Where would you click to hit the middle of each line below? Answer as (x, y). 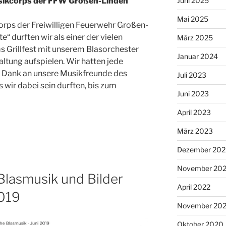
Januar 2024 (197, 56)
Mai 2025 (192, 19)
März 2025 (195, 37)
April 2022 (193, 187)
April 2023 (194, 112)
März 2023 (195, 131)
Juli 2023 (191, 75)
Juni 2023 (193, 93)
